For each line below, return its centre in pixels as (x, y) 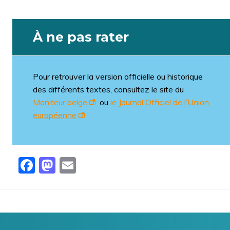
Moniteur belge (60, 102)
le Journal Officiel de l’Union (159, 102)
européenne (55, 115)
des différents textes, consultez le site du (109, 89)
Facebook (72, 163)
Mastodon (94, 163)
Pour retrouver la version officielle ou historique (118, 76)
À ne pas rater (81, 37)
